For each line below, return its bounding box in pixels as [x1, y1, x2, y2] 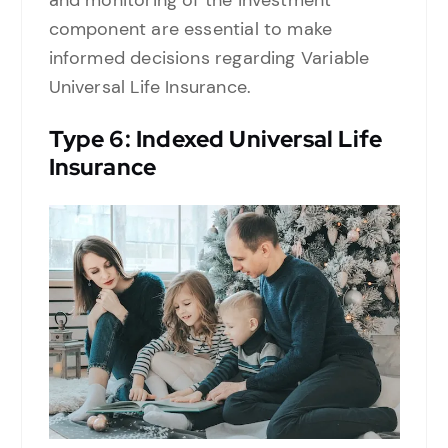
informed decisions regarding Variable [48, 46, 370, 71]
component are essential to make [48, 17, 333, 42]
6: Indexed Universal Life [104, 124, 383, 155]
